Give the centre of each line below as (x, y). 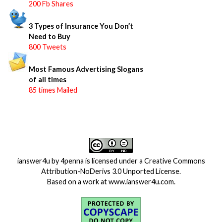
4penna (72, 161)
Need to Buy (50, 37)
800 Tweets (48, 47)
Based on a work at (78, 181)
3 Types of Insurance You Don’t (81, 26)
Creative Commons (174, 161)
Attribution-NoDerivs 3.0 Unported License (110, 171)
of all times (48, 80)
